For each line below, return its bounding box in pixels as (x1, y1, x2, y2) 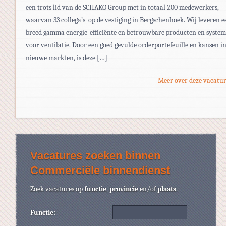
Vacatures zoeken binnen (30, 149, 160, 162)
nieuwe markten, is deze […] (26, 53, 107, 62)
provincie (109, 184, 138, 193)
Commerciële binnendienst (30, 163, 170, 177)
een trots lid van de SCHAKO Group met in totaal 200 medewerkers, (26, 3, 219, 12)
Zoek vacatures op (30, 184, 84, 193)
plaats (157, 184, 176, 193)
